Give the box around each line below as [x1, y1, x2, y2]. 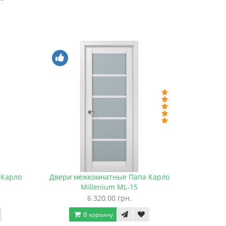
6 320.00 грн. [87, 193, 132, 203]
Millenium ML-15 [81, 182, 138, 192]
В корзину [82, 210, 113, 219]
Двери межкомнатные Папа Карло [49, 172, 169, 182]
